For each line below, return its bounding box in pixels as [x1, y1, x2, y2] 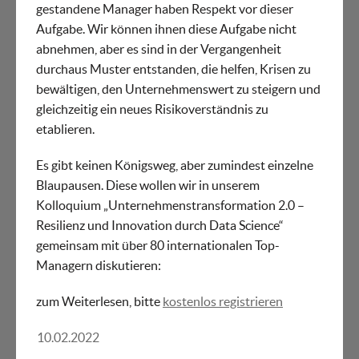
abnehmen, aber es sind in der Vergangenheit [36, 42, 281, 57]
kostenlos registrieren [163, 294, 283, 309]
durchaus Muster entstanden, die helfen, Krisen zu [36, 62, 311, 77]
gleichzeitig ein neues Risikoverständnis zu [36, 102, 268, 117]
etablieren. [36, 122, 95, 137]
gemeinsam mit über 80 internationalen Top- [36, 238, 280, 253]
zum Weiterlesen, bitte [36, 294, 163, 309]
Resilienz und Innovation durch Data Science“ [36, 218, 284, 233]
